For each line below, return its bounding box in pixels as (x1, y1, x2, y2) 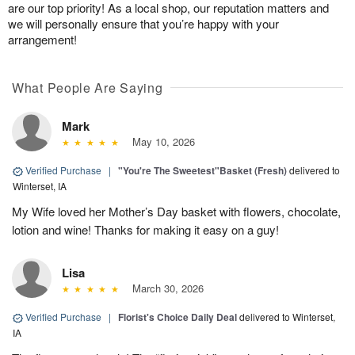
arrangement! (8, 31, 77, 48)
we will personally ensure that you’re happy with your (8, 15, 279, 32)
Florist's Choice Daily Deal (118, 310, 237, 325)
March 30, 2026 (125, 281, 204, 296)
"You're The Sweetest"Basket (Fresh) (118, 163, 287, 178)
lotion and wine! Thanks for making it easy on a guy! (12, 221, 279, 239)
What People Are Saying (12, 78, 163, 97)
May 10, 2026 (125, 134, 195, 150)
